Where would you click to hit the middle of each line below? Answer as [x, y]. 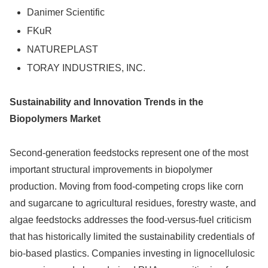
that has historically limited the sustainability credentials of [132, 236]
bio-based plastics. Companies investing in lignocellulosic [132, 253]
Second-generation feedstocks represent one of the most [129, 153]
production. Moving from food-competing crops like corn [127, 186]
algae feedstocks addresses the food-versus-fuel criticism [130, 220]
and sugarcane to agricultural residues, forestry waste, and [133, 203]
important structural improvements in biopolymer [111, 169]
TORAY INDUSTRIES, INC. [86, 68]
